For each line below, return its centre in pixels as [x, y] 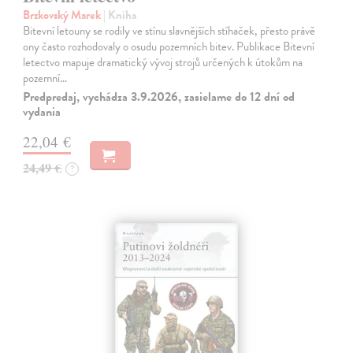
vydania [42, 111]
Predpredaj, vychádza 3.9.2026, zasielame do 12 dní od [159, 97]
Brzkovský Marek [63, 15]
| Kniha [120, 15]
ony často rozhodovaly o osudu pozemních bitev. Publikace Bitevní [169, 46]
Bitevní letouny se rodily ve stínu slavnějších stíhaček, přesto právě [169, 30]
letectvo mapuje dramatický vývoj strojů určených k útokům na [163, 62]
